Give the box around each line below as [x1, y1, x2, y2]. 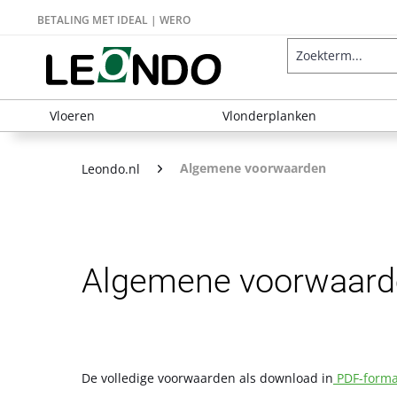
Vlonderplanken [222, 107, 317, 124]
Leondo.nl [82, 160, 140, 177]
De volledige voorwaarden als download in [82, 370, 333, 386]
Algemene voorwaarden [180, 160, 326, 176]
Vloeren [50, 107, 95, 124]
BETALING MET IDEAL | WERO [37, 12, 191, 27]
